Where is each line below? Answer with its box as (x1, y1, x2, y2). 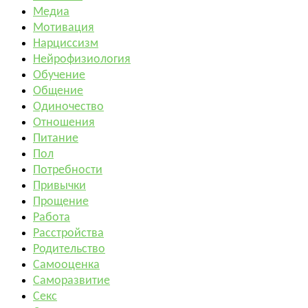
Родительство (33, 243, 105, 256)
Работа (33, 211, 70, 225)
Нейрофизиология (33, 53, 131, 67)
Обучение (33, 69, 85, 82)
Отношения (33, 116, 95, 130)
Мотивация (33, 21, 94, 35)
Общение (33, 85, 83, 98)
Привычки (33, 179, 86, 193)
